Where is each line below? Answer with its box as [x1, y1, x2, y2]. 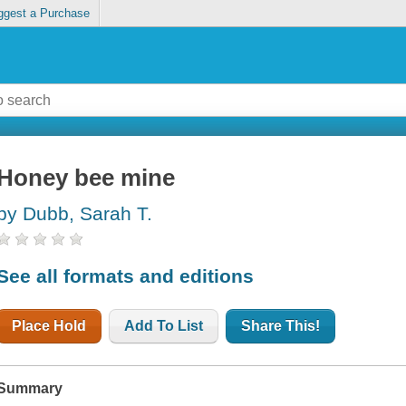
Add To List [124, 317, 204, 333]
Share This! [241, 317, 321, 333]
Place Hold [12, 317, 87, 333]
